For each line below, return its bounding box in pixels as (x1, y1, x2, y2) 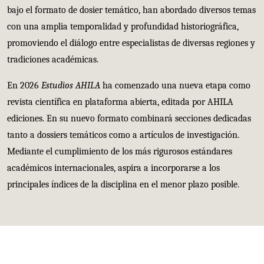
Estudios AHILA (41, 80, 100, 91)
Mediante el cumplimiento (7, 146, 108, 157)
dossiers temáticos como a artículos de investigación (37, 129, 237, 140)
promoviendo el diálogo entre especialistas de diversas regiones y (7, 37, 255, 48)
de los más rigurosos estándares (111, 146, 232, 157)
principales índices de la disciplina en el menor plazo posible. (7, 179, 239, 190)
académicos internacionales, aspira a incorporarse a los (7, 162, 220, 173)
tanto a (7, 129, 37, 140)
